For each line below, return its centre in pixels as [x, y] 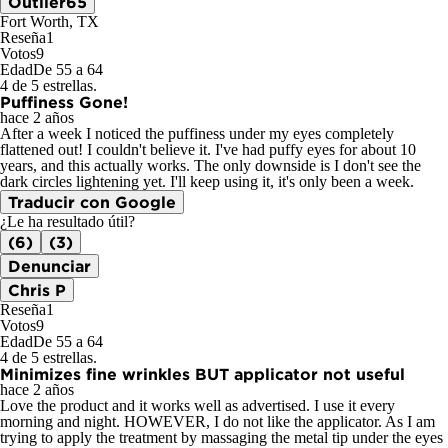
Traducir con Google [92, 202]
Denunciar [49, 266]
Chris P [37, 290]
